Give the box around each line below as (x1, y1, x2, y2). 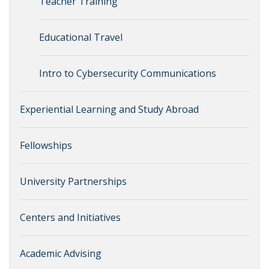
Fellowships (20, 139, 72, 153)
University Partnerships (20, 175, 127, 189)
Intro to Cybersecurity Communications (39, 67, 216, 80)
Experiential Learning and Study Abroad (20, 103, 199, 116)
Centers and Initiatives (20, 211, 121, 225)
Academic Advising (20, 247, 101, 261)
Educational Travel (39, 31, 122, 44)
